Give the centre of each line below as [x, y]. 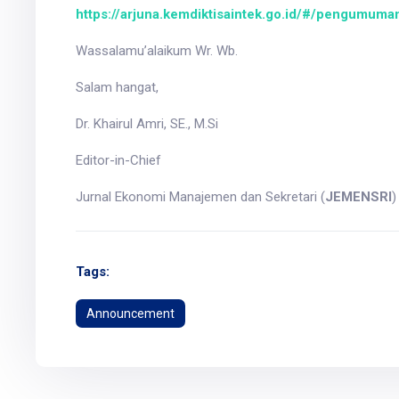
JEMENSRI [358, 197]
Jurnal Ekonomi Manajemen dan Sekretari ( [200, 197]
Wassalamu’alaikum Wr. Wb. [156, 51]
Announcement [130, 314]
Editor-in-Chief [118, 161]
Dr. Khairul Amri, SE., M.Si [147, 124]
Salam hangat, [117, 88]
